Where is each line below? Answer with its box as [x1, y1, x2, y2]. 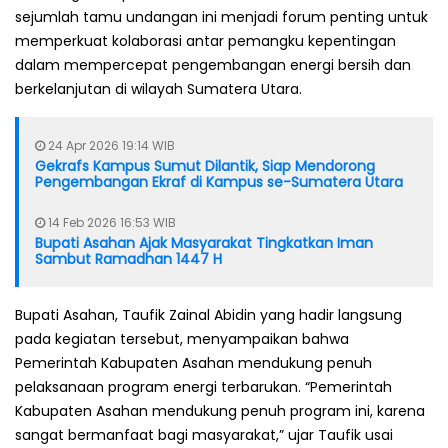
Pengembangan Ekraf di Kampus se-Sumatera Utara [35, 171, 403, 192]
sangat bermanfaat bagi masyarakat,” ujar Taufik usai [15, 424, 393, 445]
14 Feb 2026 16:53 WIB [45, 213, 176, 231]
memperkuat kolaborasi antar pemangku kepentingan [15, 30, 396, 51]
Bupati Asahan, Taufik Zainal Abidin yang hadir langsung [15, 304, 402, 325]
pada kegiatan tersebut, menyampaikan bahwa [15, 328, 349, 349]
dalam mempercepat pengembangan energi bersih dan [15, 54, 411, 75]
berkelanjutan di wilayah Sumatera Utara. [15, 78, 302, 99]
